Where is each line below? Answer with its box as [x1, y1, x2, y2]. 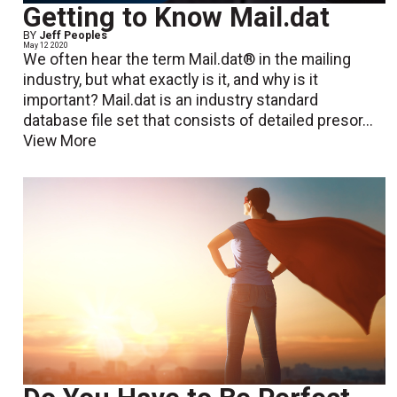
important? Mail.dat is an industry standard [23, 91, 319, 110]
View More [23, 132, 97, 151]
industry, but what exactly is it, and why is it [23, 71, 319, 90]
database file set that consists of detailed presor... [23, 112, 374, 130]
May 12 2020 [23, 41, 69, 51]
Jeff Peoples [39, 29, 108, 43]
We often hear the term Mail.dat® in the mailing [23, 51, 352, 69]
